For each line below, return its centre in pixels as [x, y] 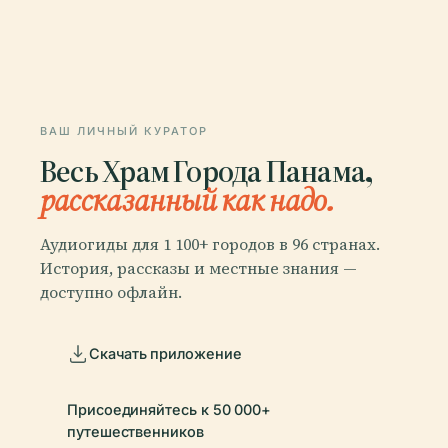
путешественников [135, 431]
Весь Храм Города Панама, [206, 170]
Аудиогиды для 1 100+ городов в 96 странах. [210, 243]
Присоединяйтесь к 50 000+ [169, 409]
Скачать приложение [165, 353]
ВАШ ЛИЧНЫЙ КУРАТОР [124, 131]
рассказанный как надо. [187, 199]
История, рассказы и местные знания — [198, 267]
